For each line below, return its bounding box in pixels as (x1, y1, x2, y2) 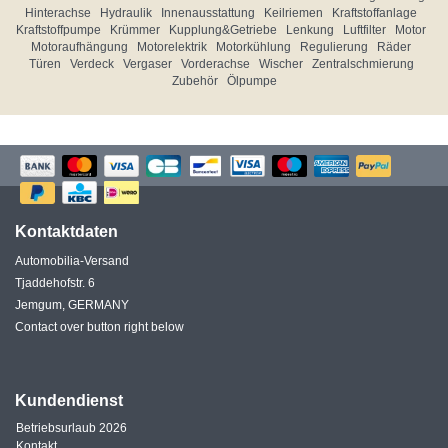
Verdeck (69, 57, 114, 71)
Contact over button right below (15, 319, 184, 334)
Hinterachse (25, 6, 91, 20)
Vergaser (122, 57, 172, 71)
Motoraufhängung (31, 40, 128, 54)
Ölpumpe (226, 74, 277, 88)
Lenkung (286, 23, 334, 37)
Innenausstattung (161, 6, 255, 20)
